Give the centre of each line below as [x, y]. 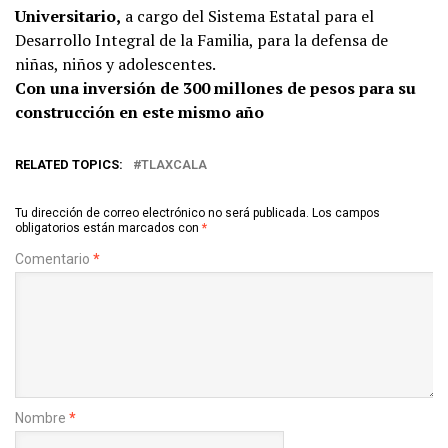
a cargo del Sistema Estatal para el [247, 15]
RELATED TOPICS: [69, 164]
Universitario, [68, 15]
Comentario [54, 258]
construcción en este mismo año [139, 111]
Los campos [346, 212]
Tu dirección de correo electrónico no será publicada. [162, 212]
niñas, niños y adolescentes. [115, 63]
